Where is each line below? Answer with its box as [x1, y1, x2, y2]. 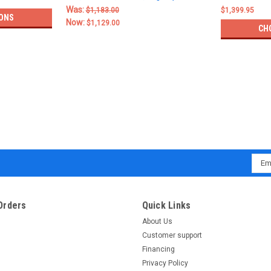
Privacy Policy [142, 258, 188, 267]
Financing [142, 244, 175, 253]
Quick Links [142, 199, 191, 211]
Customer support [142, 230, 202, 240]
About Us [142, 217, 172, 226]
